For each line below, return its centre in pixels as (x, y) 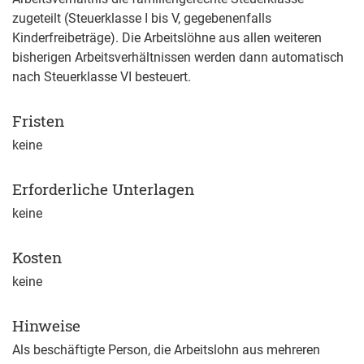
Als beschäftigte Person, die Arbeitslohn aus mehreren (166, 350)
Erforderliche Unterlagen (103, 189)
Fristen (38, 121)
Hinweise (46, 326)
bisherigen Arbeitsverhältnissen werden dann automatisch (178, 58)
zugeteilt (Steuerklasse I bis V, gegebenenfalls (142, 19)
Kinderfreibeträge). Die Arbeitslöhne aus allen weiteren (167, 38)
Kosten (37, 258)
